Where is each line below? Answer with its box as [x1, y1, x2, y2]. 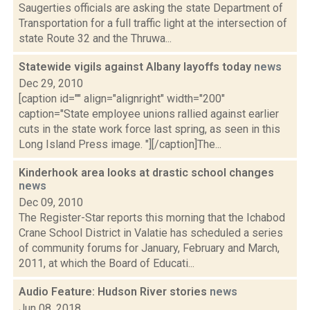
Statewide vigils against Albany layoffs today [19, 60, 254, 73]
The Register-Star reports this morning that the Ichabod [19, 211, 285, 224]
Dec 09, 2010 [19, 196, 83, 209]
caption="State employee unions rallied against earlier [19, 107, 279, 120]
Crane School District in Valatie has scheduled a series [19, 226, 283, 239]
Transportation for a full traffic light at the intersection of [19, 17, 287, 30]
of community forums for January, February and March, [19, 241, 280, 255]
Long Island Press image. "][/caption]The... [19, 138, 221, 151]
